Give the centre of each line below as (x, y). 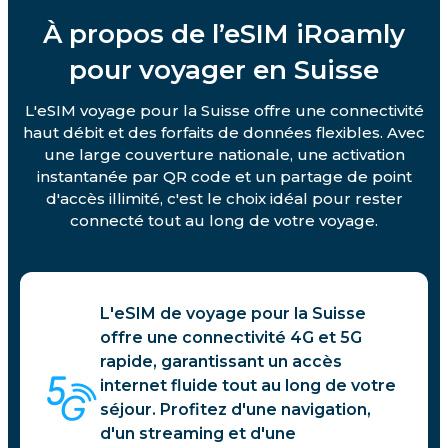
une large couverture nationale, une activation (224, 154)
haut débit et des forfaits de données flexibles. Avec (224, 132)
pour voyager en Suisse (224, 69)
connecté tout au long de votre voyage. (224, 220)
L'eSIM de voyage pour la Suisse (233, 313)
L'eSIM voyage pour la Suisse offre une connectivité (224, 110)
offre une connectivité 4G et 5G (231, 337)
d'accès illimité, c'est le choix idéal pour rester (224, 198)
